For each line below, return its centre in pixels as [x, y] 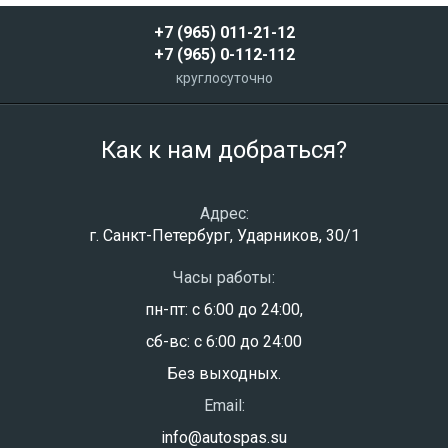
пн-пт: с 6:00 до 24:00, [224, 309]
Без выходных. [224, 373]
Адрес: [224, 213]
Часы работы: [224, 277]
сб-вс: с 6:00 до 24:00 [224, 341]
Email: [224, 405]
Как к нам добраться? [224, 150]
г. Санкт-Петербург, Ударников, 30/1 [224, 235]
